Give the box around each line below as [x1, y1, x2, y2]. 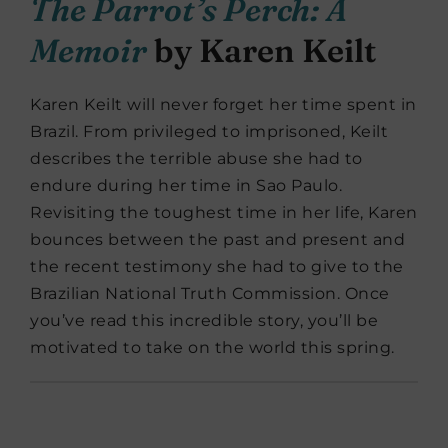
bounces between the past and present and [30, 229, 405, 249]
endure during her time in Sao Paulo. [30, 175, 342, 195]
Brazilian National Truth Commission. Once [30, 283, 390, 303]
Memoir [30, 30, 147, 70]
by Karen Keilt [147, 30, 376, 70]
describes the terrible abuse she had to [30, 148, 363, 168]
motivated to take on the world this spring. [30, 337, 395, 357]
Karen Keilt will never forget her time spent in [30, 94, 417, 114]
